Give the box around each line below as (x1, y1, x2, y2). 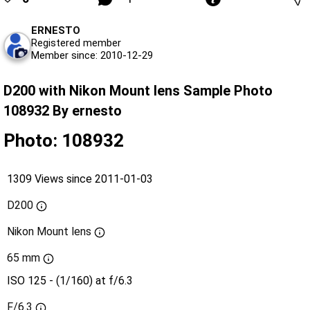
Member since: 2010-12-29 (31, 48, 153, 62)
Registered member (31, 36, 121, 49)
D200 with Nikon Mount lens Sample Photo (3, 82, 273, 99)
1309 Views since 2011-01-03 (7, 172, 153, 185)
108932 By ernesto (3, 102, 122, 119)
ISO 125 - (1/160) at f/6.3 (7, 273, 133, 287)
